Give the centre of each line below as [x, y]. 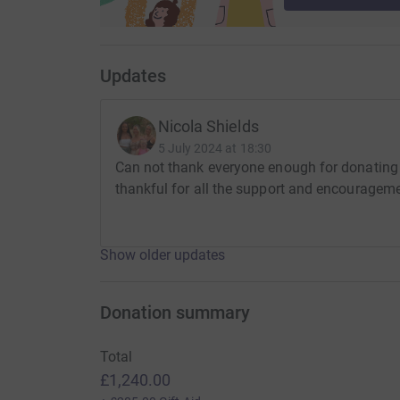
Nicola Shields [208, 127]
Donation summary [175, 313]
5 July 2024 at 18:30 [214, 149]
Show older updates [162, 255]
